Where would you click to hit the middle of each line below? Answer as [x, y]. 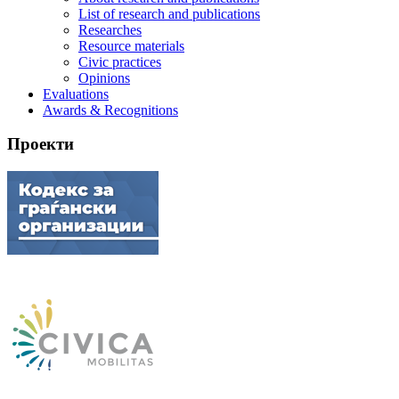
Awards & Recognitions [110, 110]
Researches [110, 29]
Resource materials [131, 45]
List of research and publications [169, 13]
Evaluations [76, 94]
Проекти [41, 144]
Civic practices [120, 61]
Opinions [104, 77]
